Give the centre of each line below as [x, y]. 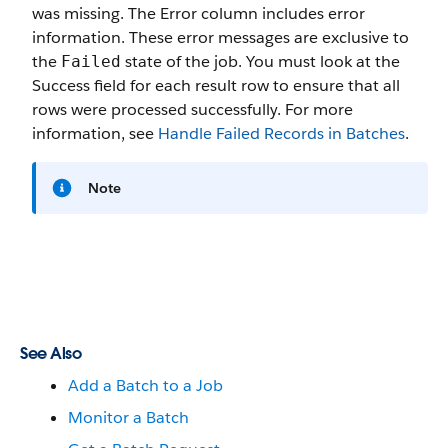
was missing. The [96, 13]
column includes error [281, 13]
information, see [95, 133]
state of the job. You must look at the [260, 61]
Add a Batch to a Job [145, 385]
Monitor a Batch [128, 417]
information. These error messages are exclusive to [220, 37]
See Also [50, 353]
